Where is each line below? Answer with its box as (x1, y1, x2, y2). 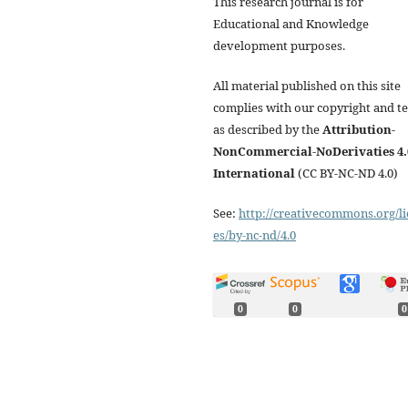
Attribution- (322, 120, 395, 138)
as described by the (213, 120, 322, 138)
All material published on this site (213, 76, 401, 94)
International (213, 164, 295, 181)
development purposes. (213, 36, 345, 54)
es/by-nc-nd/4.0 (213, 226, 296, 243)
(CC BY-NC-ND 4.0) (295, 164, 398, 181)
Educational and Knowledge (213, 15, 369, 32)
